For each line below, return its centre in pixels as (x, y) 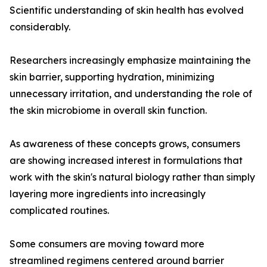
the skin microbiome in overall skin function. (108, 111)
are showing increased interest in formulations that (126, 161)
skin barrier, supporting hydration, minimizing (112, 77)
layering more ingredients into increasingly (108, 194)
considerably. (40, 27)
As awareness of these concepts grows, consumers (125, 144)
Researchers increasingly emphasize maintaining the (130, 60)
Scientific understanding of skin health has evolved (127, 10)
